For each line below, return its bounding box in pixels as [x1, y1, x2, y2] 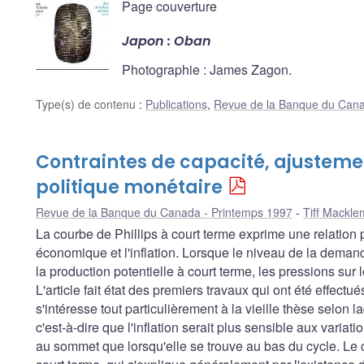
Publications [145, 96, 207, 113]
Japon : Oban [122, 32, 211, 51]
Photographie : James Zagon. [122, 60, 292, 80]
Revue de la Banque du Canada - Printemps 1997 [36, 204, 292, 221]
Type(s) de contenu [36, 96, 139, 113]
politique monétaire [36, 175, 223, 201]
